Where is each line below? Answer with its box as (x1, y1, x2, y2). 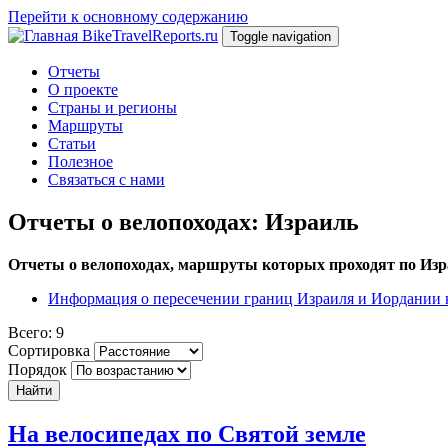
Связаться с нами (48, 171, 165, 188)
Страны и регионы (48, 99, 177, 116)
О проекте (48, 81, 118, 98)
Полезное (48, 153, 113, 170)
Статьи (48, 135, 96, 152)
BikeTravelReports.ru (82, 27, 218, 44)
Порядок (8, 360, 67, 378)
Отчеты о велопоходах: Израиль (8, 208, 359, 235)
